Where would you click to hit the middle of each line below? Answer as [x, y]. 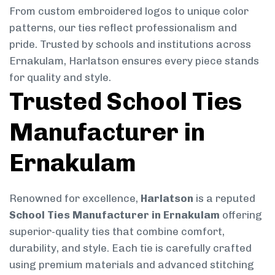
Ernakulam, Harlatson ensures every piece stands [134, 60]
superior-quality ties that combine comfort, [117, 231]
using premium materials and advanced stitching [132, 264]
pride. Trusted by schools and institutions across [130, 44]
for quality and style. [60, 77]
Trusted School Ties [126, 101]
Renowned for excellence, [75, 198]
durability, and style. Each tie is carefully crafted [130, 248]
